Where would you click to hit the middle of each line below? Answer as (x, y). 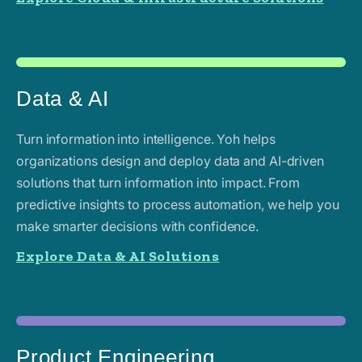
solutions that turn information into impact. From (158, 182)
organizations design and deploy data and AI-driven (170, 160)
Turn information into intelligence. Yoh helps (146, 139)
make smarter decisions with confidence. (138, 226)
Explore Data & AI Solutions (118, 256)
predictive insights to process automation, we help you (178, 204)
